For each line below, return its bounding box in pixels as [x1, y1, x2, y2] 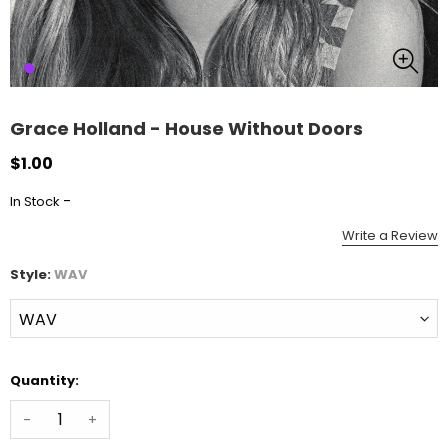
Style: [10, 265, 51, 284]
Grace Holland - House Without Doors [10, 116, 363, 141]
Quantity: [10, 371, 79, 390]
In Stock [10, 191, 60, 211]
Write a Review [342, 226, 438, 245]
